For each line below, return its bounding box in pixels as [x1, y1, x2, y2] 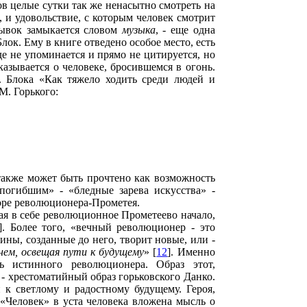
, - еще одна [155, 24, 215, 36]
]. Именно [167, 246, 215, 258]
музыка [121, 24, 156, 36]
